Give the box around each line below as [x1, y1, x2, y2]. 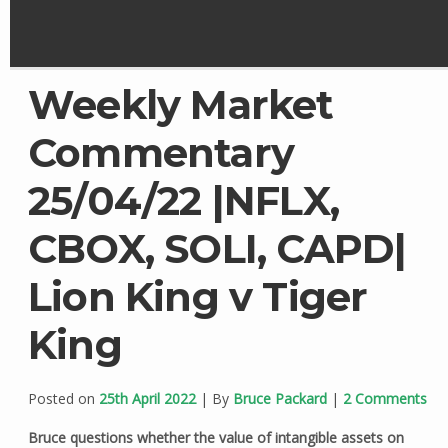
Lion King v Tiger [27, 272, 368, 322]
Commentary [27, 128, 294, 178]
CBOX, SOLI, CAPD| [27, 224, 407, 274]
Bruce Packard [232, 389, 327, 409]
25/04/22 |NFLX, [27, 176, 339, 226]
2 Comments [342, 389, 427, 409]
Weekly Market [27, 80, 334, 130]
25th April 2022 [98, 389, 196, 409]
